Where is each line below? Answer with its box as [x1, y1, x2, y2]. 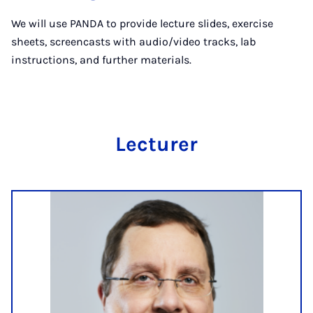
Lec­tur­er [115, 132, 198, 156]
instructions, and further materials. [11, 53, 194, 66]
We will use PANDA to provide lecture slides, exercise [11, 17, 273, 30]
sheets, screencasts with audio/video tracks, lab [11, 35, 256, 48]
